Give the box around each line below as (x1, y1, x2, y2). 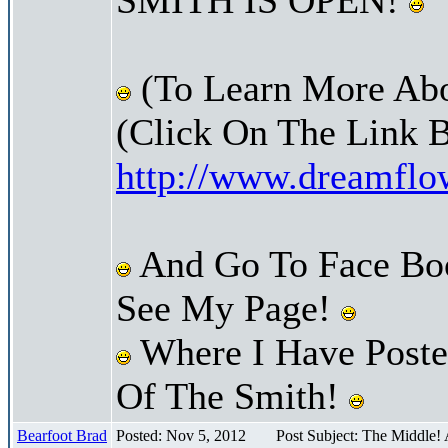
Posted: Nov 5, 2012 (116, 426, 246, 444)
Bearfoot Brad (17, 426, 107, 444)
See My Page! (116, 286, 341, 329)
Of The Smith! (116, 374, 349, 417)
